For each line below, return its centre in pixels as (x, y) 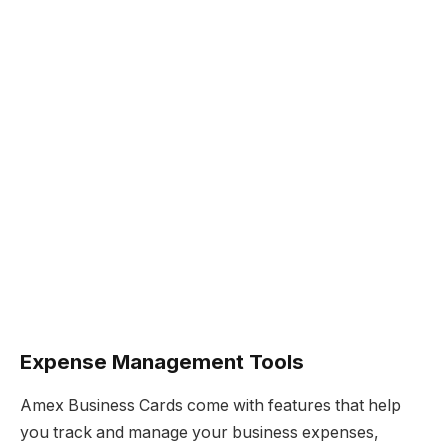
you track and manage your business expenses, (199, 433)
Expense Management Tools (162, 361)
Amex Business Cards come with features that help (210, 406)
